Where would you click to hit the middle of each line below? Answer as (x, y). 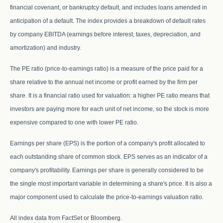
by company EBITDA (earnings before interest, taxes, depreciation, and (105, 34)
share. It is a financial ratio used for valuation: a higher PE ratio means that (110, 95)
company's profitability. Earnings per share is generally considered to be (107, 170)
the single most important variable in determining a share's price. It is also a (111, 183)
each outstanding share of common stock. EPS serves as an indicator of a (109, 157)
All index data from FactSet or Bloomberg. (66, 218)
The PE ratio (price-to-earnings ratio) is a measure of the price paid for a (107, 68)
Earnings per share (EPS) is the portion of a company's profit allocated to (108, 143)
